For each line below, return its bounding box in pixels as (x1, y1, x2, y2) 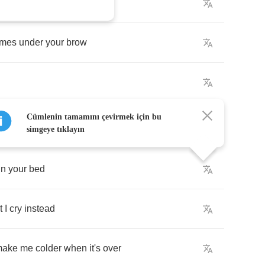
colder (35, 243, 62, 253)
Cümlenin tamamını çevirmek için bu (27, 112, 161, 121)
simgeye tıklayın (27, 124, 85, 134)
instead (24, 203, 55, 214)
